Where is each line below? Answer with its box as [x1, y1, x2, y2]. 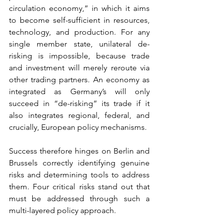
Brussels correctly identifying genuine [9, 158, 150, 167]
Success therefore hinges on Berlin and [9, 146, 150, 156]
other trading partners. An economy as [9, 75, 150, 84]
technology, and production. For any [9, 27, 150, 37]
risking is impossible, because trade [9, 51, 150, 60]
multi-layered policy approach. [9, 206, 116, 215]
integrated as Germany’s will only [9, 87, 150, 96]
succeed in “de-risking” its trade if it [9, 99, 150, 108]
